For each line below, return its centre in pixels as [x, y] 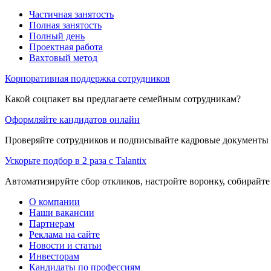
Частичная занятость [71, 14]
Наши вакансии [62, 212]
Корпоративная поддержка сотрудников [87, 78]
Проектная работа [66, 47]
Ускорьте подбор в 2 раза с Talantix [76, 160]
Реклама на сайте [64, 234]
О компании [54, 201]
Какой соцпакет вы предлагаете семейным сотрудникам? [123, 99]
